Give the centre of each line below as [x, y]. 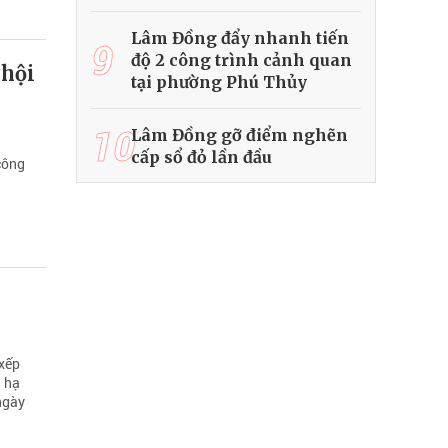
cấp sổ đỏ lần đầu [201, 157]
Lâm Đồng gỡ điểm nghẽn [239, 135]
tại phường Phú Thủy [219, 82]
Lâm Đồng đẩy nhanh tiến [240, 38]
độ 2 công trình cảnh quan [241, 60]
